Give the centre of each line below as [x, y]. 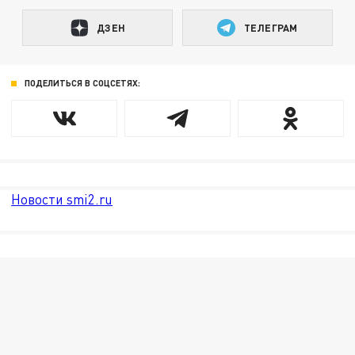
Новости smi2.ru [62, 199]
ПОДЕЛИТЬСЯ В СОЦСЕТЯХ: [82, 83]
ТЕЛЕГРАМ [271, 27]
